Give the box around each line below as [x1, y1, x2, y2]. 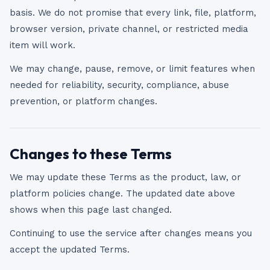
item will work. [10, 40, 75, 51]
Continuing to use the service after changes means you [10, 228, 252, 239]
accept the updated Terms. [10, 244, 130, 255]
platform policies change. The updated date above [10, 188, 235, 199]
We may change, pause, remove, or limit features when [10, 63, 255, 74]
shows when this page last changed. [10, 204, 172, 215]
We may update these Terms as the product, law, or [10, 172, 241, 183]
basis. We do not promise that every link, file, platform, [10, 7, 256, 18]
